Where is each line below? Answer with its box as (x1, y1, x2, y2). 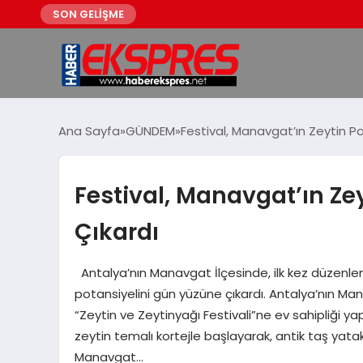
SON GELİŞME (53, 6, 124, 22)
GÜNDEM (126, 122, 175, 139)
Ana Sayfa (58, 122, 120, 139)
